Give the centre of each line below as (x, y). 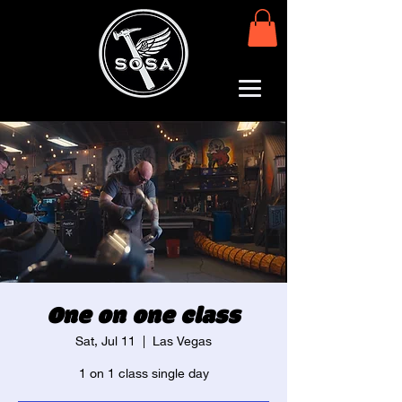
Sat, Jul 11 (105, 341)
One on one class (144, 316)
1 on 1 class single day (144, 373)
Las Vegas (182, 341)
